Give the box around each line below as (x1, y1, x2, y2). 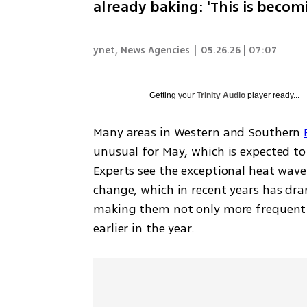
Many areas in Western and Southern (93, 123, 304, 141)
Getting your (149, 90, 197, 100)
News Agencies (121, 42, 191, 58)
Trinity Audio (197, 90, 246, 100)
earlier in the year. (93, 219, 195, 237)
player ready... (245, 90, 300, 100)
